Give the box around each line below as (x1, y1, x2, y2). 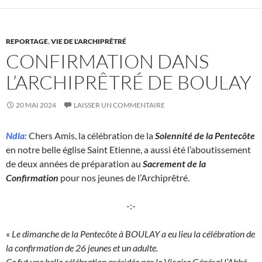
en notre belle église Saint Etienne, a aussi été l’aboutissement (6, 144, 251, 156)
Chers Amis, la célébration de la (27, 130, 153, 142)
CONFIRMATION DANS (6, 49, 209, 74)
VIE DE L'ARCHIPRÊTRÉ (51, 37, 126, 46)
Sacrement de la (143, 158, 206, 170)
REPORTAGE (6, 37, 48, 46)
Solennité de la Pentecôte (153, 130, 255, 142)
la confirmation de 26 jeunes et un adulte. (6, 242, 160, 254)
